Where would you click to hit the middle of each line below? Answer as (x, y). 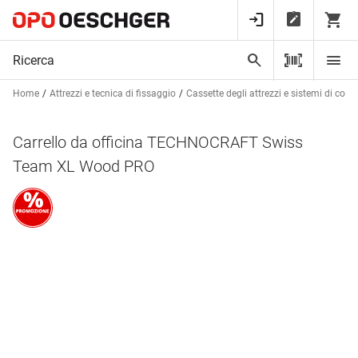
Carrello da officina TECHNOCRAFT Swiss (158, 142)
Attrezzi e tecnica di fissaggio (113, 93)
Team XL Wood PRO (84, 166)
